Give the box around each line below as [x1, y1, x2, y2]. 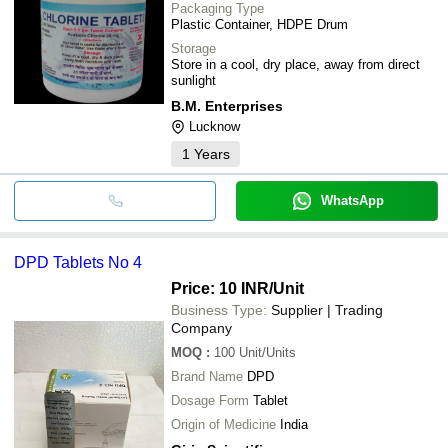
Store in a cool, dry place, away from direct [171, 56, 420, 72]
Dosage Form [171, 392, 249, 408]
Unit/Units [239, 344, 296, 360]
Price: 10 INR [171, 279, 269, 297]
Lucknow [189, 118, 240, 134]
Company [171, 319, 232, 336]
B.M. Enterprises [171, 97, 283, 114]
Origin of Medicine [171, 416, 276, 432]
